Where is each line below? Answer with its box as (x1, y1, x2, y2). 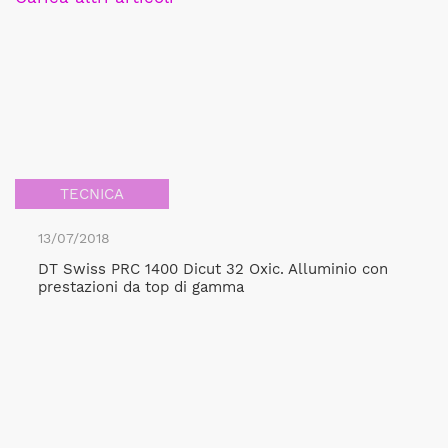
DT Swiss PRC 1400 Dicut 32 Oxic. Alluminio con (37, 259, 388, 278)
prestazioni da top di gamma (37, 277, 244, 296)
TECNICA (60, 184, 124, 203)
